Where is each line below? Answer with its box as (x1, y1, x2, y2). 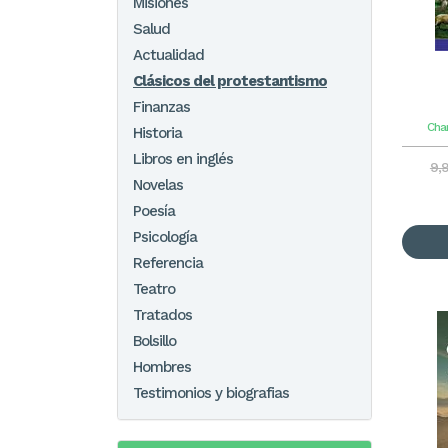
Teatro (133, 280, 175, 298)
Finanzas (133, 98, 190, 116)
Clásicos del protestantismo (133, 72, 327, 90)
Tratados (133, 306, 192, 324)
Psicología (133, 228, 197, 246)
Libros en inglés (133, 150, 233, 168)
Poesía (133, 202, 175, 220)
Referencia (133, 254, 203, 272)
